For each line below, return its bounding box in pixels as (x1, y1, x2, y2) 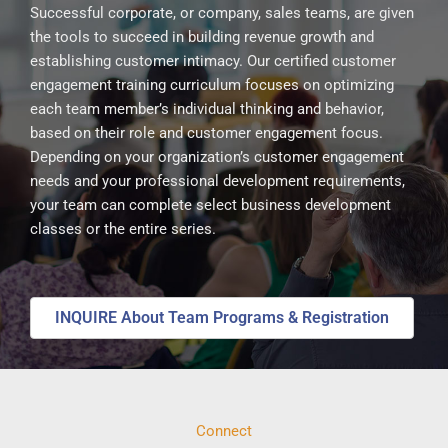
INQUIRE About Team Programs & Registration (55, 308, 389, 328)
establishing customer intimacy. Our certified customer (30, 52, 396, 70)
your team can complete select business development (30, 196, 391, 214)
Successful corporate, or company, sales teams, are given (30, 4, 414, 22)
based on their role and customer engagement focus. (30, 124, 383, 142)
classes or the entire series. (30, 220, 216, 238)
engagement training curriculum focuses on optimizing (30, 76, 394, 94)
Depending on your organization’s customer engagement (30, 148, 404, 166)
